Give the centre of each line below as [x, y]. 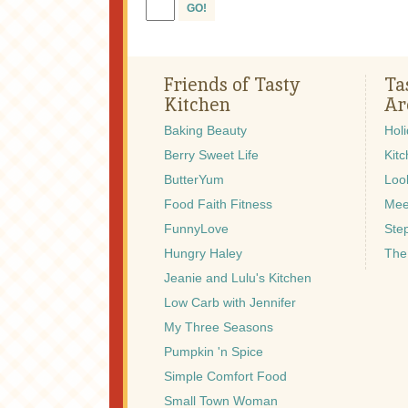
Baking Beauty [205, 131]
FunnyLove [196, 229]
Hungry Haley [203, 254]
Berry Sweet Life [211, 155]
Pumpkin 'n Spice [214, 352]
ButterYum [194, 180]
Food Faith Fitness [218, 204]
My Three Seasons [219, 327]
